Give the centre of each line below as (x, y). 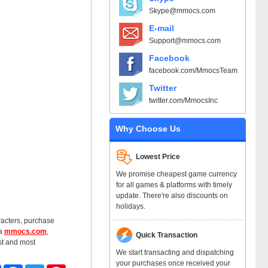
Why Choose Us (148, 128)
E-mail (162, 28)
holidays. (131, 206)
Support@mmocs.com (185, 40)
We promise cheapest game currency (177, 174)
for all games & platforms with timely (174, 185)
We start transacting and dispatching (175, 252)
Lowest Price (157, 156)
